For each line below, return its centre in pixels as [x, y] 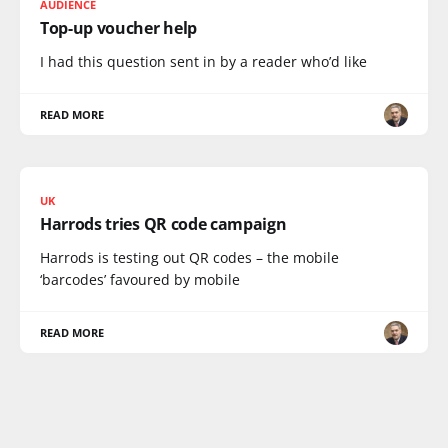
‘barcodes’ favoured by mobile [140, 279]
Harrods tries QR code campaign [163, 224]
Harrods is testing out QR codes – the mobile [189, 257]
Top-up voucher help [118, 28]
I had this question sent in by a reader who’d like [203, 61]
